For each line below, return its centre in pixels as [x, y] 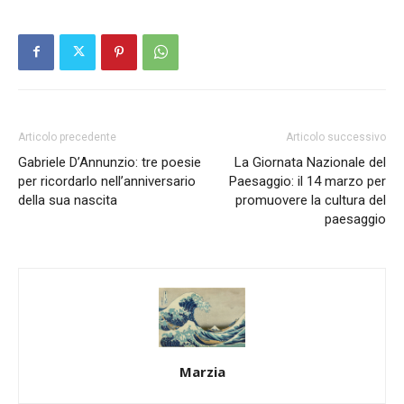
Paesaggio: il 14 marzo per [308, 181]
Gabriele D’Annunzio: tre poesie [110, 162]
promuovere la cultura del [311, 200]
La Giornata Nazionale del [310, 162]
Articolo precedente [67, 137]
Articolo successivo [336, 137]
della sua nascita [68, 200]
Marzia [202, 371]
